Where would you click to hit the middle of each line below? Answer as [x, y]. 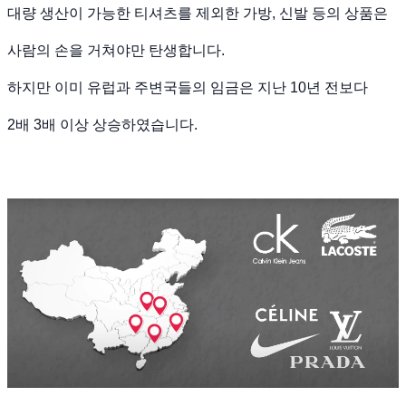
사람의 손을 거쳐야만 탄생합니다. [116, 50]
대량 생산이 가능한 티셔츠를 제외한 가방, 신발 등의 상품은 [198, 13]
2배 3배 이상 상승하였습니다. [102, 124]
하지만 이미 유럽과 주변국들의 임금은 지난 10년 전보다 [188, 87]
